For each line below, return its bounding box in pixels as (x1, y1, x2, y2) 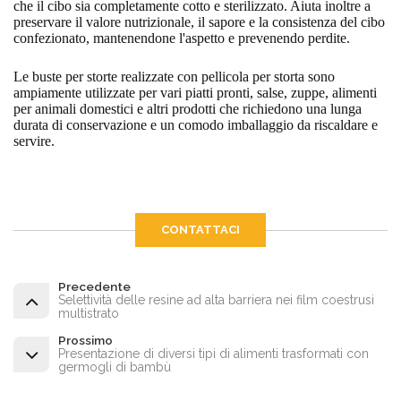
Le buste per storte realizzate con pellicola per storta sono (13, 69, 335, 84)
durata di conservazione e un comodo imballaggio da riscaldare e (13, 117, 378, 132)
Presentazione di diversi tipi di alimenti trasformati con (58, 346, 369, 361)
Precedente (58, 279, 131, 294)
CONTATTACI (161, 223, 240, 236)
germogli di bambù (58, 360, 171, 374)
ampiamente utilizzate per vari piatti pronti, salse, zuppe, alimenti (13, 85, 377, 100)
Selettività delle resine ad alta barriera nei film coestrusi (58, 293, 374, 307)
